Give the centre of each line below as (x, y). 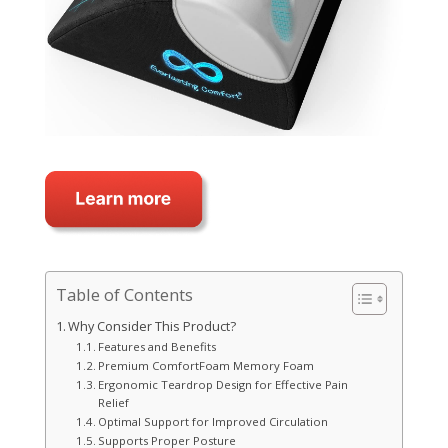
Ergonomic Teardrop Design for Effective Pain (223, 384)
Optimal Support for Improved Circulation (213, 421)
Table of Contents (124, 295)
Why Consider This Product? (152, 326)
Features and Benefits (157, 346)
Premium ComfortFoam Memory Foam (206, 365)
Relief (113, 402)
